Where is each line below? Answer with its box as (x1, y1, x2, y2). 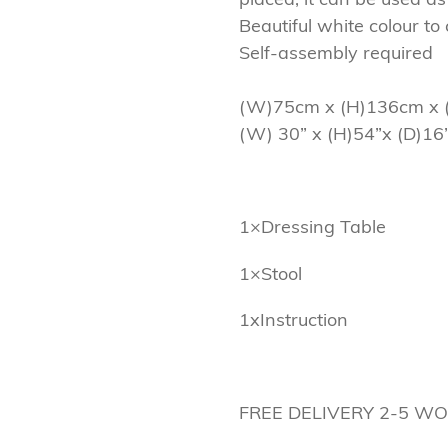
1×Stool (239, 261, 302, 285)
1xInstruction (239, 308, 348, 332)
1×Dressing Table (239, 215, 391, 239)
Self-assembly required (239, 41, 433, 65)
